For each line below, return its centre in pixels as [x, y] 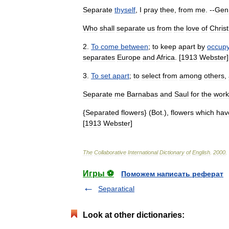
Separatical [116, 189]
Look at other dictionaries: [134, 215]
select [151, 76]
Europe [129, 57]
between [134, 47]
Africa [166, 57]
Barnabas [142, 94]
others [214, 76]
